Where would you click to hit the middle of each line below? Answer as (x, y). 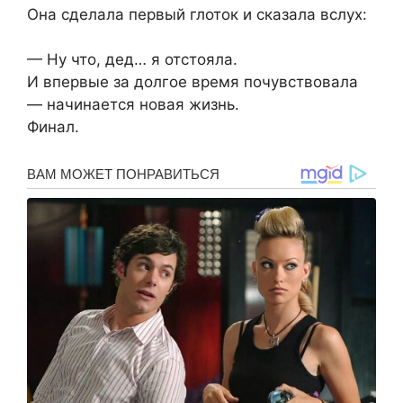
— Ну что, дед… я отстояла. (132, 60)
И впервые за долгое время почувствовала (193, 82)
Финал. (53, 127)
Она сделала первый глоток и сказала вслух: (197, 14)
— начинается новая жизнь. (133, 105)
